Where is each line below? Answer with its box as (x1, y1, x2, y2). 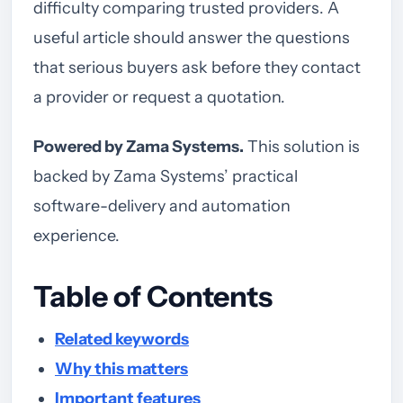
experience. (33, 226, 120, 246)
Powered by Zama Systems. (33, 137, 244, 157)
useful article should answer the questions (33, 28, 350, 49)
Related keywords (55, 329, 189, 350)
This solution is (244, 137, 360, 157)
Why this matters (55, 359, 188, 380)
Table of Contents (33, 279, 273, 315)
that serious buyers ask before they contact (33, 58, 361, 78)
